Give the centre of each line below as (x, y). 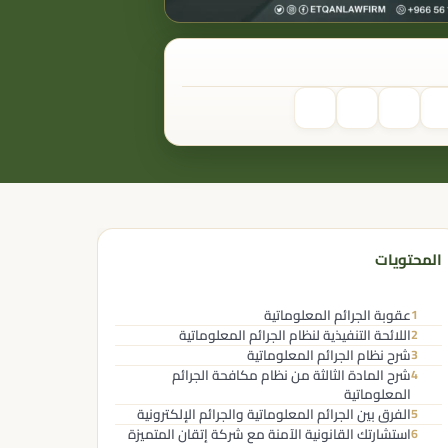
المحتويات (409, 259)
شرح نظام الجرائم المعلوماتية (328, 355)
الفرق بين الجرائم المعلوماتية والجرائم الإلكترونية (273, 414)
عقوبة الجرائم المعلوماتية (337, 315)
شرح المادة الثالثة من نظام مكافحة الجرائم (291, 375)
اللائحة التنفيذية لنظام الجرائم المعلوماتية (294, 335)
